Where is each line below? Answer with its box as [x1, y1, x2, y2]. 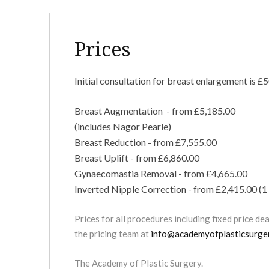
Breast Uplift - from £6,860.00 [74, 152, 199, 163]
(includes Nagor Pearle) [74, 121, 173, 132]
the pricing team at [74, 228, 151, 239]
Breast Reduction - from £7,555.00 [74, 136, 217, 148]
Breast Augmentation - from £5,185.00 [74, 105, 235, 116]
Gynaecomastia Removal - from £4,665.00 [74, 168, 247, 179]
